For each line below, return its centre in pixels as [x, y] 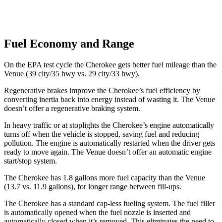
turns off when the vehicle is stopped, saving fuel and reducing [102, 134]
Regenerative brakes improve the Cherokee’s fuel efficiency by [102, 90]
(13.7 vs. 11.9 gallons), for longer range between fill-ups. [93, 186]
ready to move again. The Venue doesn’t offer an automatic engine [108, 152]
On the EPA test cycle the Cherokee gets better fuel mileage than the [110, 64]
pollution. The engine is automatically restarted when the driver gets [110, 143]
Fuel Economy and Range [69, 44]
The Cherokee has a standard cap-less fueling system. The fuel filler [110, 203]
